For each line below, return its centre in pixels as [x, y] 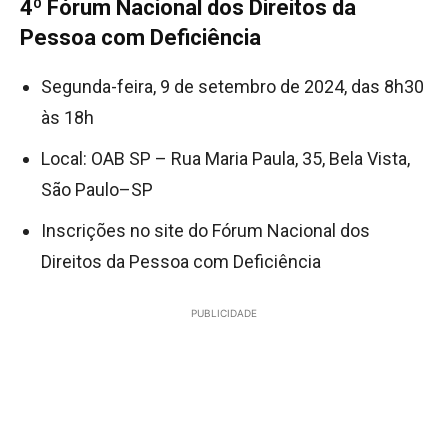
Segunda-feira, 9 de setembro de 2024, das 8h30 [232, 86]
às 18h [71, 117]
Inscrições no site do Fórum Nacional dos [205, 230]
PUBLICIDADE [224, 312]
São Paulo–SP [101, 189]
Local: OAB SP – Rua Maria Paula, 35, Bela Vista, [225, 158]
